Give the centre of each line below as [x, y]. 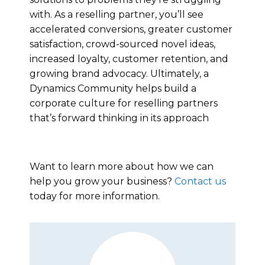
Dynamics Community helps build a [113, 88]
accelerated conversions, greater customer [131, 29]
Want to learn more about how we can [122, 166]
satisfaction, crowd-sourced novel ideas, [122, 44]
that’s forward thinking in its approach [119, 118]
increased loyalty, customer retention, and [129, 59]
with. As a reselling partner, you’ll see [117, 14]
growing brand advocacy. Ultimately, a [119, 73]
